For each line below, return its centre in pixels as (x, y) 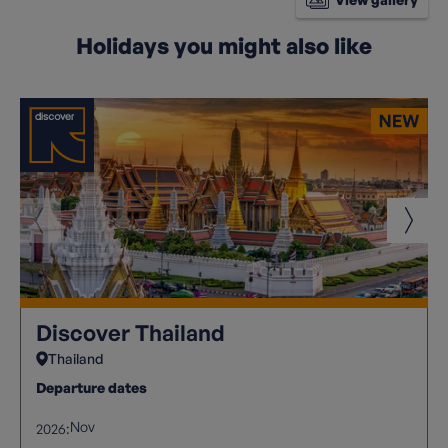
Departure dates (91, 387)
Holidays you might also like (224, 45)
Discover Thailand (130, 332)
